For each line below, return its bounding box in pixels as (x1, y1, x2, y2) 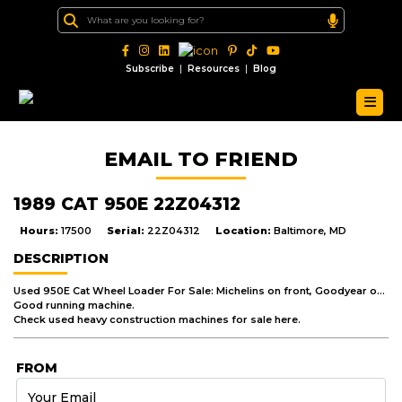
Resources (188, 63, 240, 75)
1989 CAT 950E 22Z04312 (13, 193, 240, 214)
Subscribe (126, 63, 174, 75)
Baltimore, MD (274, 223, 346, 237)
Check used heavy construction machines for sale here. (13, 312, 301, 326)
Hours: (20, 223, 61, 237)
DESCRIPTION (13, 249, 109, 267)
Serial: (107, 223, 147, 237)
